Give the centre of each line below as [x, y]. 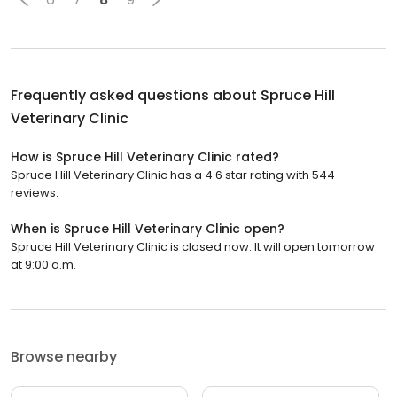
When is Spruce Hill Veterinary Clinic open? [148, 229]
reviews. [35, 193]
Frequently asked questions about [136, 96]
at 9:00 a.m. [43, 265]
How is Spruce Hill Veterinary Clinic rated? [145, 157]
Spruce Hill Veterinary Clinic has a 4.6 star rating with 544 [173, 175]
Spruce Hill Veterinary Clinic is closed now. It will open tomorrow [193, 247]
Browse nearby [64, 357]
